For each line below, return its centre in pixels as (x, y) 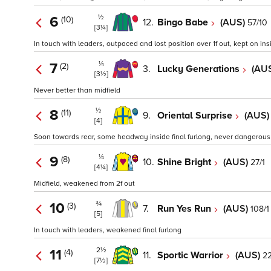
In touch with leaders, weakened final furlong (108, 230)
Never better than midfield (77, 91)
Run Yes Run (185, 208)
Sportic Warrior (191, 255)
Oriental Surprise (196, 115)
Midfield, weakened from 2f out (84, 184)
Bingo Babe (184, 22)
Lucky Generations (200, 69)
